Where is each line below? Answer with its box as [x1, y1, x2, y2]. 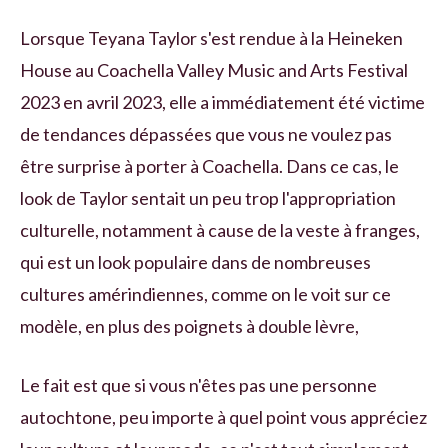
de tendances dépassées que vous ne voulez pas [20, 122, 392, 145]
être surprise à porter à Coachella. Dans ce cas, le [20, 154, 399, 177]
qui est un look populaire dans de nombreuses [20, 250, 371, 273]
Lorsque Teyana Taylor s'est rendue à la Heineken [20, 26, 403, 49]
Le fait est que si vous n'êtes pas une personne [20, 373, 377, 396]
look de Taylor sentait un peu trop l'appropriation [20, 186, 396, 209]
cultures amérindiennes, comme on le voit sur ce [20, 282, 391, 305]
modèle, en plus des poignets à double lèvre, [20, 314, 359, 337]
